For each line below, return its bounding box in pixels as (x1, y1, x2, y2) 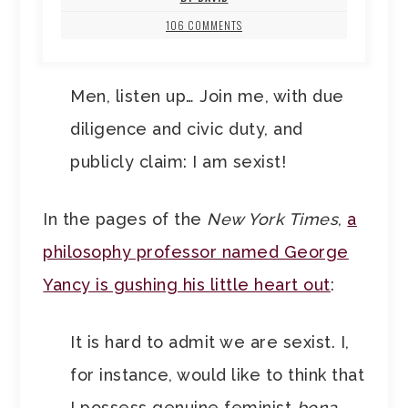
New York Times (207, 209, 339, 229)
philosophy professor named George (43, 242, 349, 262)
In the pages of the (43, 209, 208, 229)
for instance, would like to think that (70, 365, 365, 385)
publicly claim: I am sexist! (70, 152, 287, 172)
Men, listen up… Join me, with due (70, 87, 344, 107)
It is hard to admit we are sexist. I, (70, 332, 350, 352)
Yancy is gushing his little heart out (43, 275, 331, 295)
